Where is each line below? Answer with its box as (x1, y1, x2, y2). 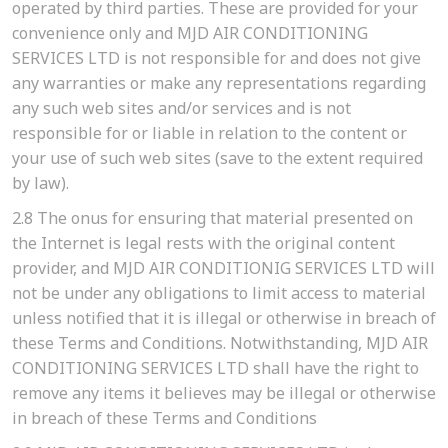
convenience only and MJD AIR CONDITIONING (12, 22, 368, 45)
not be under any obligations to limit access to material (12, 282, 426, 305)
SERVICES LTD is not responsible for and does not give (12, 47, 421, 70)
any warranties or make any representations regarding (12, 72, 426, 95)
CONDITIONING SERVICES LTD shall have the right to (12, 357, 419, 380)
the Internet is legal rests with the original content (12, 232, 395, 255)
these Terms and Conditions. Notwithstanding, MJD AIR (12, 332, 428, 355)
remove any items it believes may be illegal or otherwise (12, 382, 436, 405)
